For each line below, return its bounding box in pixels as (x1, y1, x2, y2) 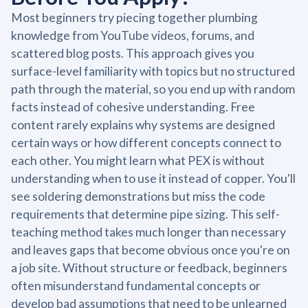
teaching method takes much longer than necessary (11, 224, 286, 239)
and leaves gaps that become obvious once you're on (11, 242, 290, 257)
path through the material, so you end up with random (11, 81, 295, 96)
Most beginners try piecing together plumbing (11, 10, 258, 25)
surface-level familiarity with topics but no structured (11, 63, 295, 78)
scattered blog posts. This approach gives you (11, 45, 254, 60)
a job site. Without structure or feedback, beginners (11, 260, 287, 275)
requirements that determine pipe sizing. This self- (11, 206, 280, 221)
